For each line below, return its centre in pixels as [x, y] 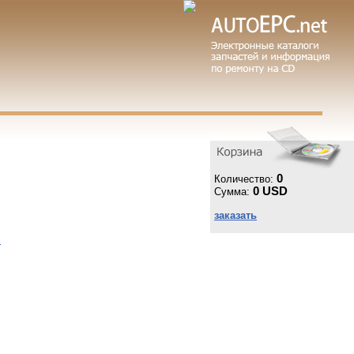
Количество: [245, 179]
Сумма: [233, 192]
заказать [235, 215]
